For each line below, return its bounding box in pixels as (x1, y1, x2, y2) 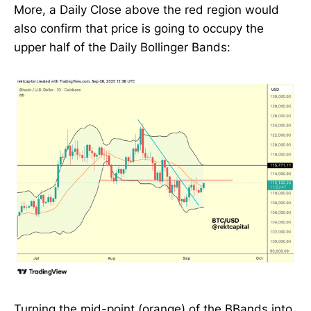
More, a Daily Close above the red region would (14, 3, 279, 17)
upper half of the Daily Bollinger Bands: (14, 40, 230, 55)
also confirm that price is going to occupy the (14, 22, 264, 36)
